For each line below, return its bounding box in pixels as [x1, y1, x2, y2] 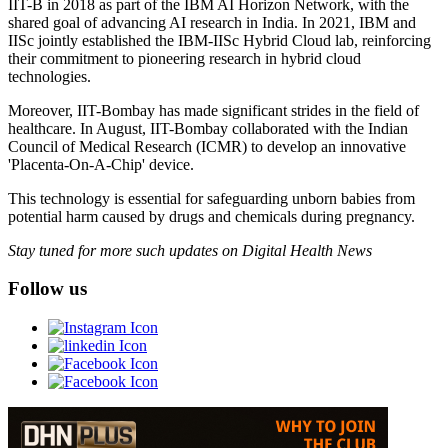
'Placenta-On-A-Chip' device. [8, 155, 194, 173]
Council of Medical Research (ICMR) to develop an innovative [8, 137, 406, 155]
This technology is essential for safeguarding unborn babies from [8, 189, 415, 207]
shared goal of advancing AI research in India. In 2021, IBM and [8, 13, 416, 31]
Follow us [8, 278, 87, 300]
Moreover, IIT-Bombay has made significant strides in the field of [8, 101, 419, 119]
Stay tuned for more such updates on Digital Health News [8, 241, 372, 259]
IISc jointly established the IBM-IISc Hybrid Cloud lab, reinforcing [8, 31, 431, 49]
